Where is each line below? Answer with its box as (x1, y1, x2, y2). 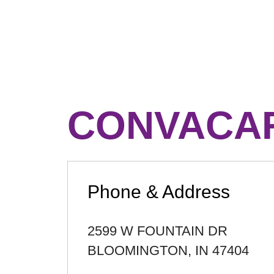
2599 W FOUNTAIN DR (87, 223, 228, 239)
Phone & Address (87, 182, 230, 202)
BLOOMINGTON (87, 243, 188, 258)
